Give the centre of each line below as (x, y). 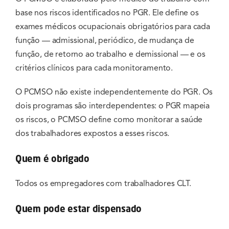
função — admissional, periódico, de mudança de (105, 41)
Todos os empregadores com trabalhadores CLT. (103, 184)
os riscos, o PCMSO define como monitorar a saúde (109, 120)
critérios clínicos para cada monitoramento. (94, 68)
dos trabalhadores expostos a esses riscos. (93, 134)
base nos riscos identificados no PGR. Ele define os (107, 13)
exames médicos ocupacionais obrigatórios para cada (113, 27)
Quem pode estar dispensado (78, 208)
